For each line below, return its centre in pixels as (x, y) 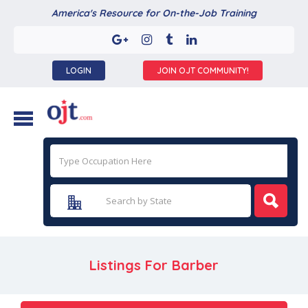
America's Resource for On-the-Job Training (154, 13)
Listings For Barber (154, 265)
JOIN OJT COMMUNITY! (203, 70)
